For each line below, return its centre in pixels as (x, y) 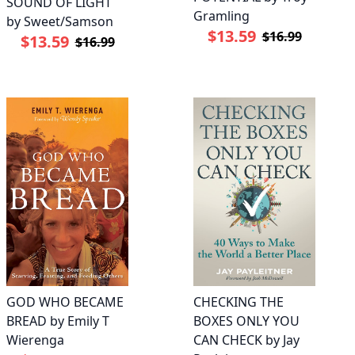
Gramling (221, 15)
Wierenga (35, 340)
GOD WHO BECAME (65, 302)
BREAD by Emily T (58, 321)
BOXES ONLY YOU (246, 321)
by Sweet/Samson (60, 22)
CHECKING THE (239, 302)
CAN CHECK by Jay (246, 340)
